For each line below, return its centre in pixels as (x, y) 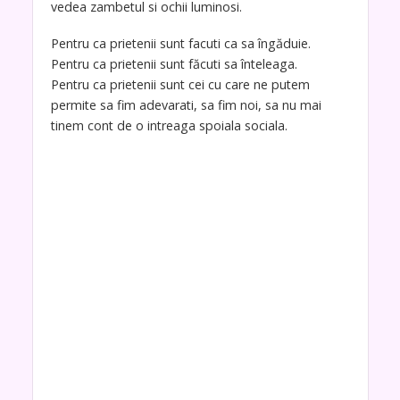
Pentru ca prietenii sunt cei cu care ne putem (180, 84)
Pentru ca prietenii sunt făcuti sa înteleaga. (174, 64)
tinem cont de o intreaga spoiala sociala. (169, 125)
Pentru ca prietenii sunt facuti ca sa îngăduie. (180, 43)
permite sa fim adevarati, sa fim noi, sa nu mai (186, 105)
